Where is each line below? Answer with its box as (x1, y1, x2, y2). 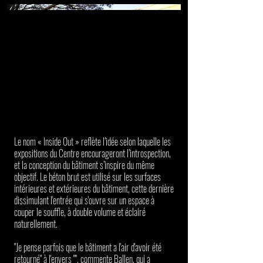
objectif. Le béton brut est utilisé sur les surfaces (14, 170, 161, 184)
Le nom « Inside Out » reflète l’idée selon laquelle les (14, 134, 171, 149)
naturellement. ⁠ (14, 217, 59, 231)
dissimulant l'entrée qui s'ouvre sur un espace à (14, 193, 154, 207)
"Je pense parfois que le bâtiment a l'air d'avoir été (14, 240, 161, 254)
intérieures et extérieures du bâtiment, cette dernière (14, 181, 174, 195)
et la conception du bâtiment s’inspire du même (14, 158, 154, 172)
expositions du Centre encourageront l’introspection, (14, 146, 171, 160)
